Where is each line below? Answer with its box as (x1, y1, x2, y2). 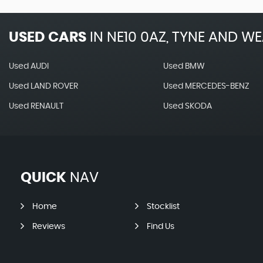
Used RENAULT (9, 102, 63, 110)
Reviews (32, 222, 65, 231)
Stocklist (146, 203, 180, 211)
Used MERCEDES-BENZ (163, 82, 249, 90)
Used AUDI (9, 62, 49, 70)
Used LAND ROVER (9, 82, 78, 90)
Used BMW (163, 62, 205, 70)
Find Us (146, 222, 174, 231)
